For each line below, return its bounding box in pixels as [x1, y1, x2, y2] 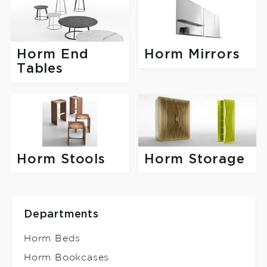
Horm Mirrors [144, 48, 240, 61]
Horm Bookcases [24, 253, 110, 262]
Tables [17, 63, 63, 76]
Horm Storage [144, 153, 245, 166]
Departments [24, 209, 99, 219]
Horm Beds [24, 234, 81, 243]
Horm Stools [17, 153, 105, 166]
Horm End [17, 48, 89, 61]
